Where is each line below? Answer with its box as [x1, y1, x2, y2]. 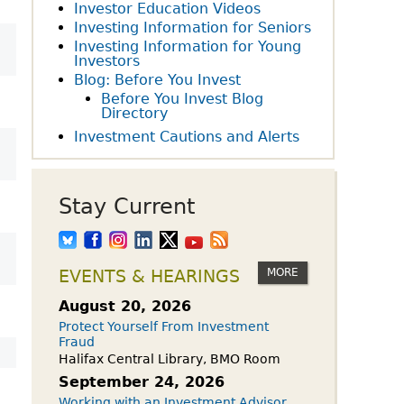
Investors [74, 52, 140, 69]
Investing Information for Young [74, 38, 301, 55]
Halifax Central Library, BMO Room [59, 352, 280, 366]
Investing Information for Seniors [74, 19, 311, 36]
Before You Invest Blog [101, 90, 263, 107]
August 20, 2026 [59, 298, 191, 315]
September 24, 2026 [59, 373, 225, 390]
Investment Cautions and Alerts [74, 128, 299, 145]
